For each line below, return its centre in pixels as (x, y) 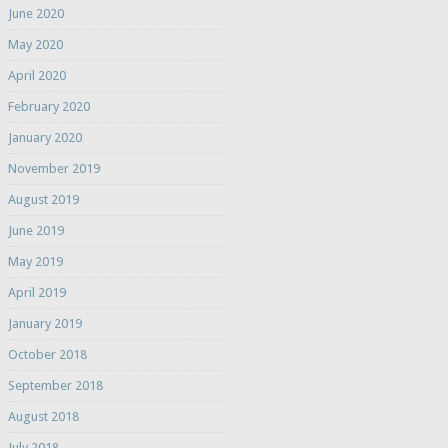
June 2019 (35, 231)
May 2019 (35, 262)
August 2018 (43, 417)
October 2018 (47, 355)
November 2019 (53, 169)
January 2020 (44, 138)
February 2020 (48, 107)
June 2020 (35, 14)
